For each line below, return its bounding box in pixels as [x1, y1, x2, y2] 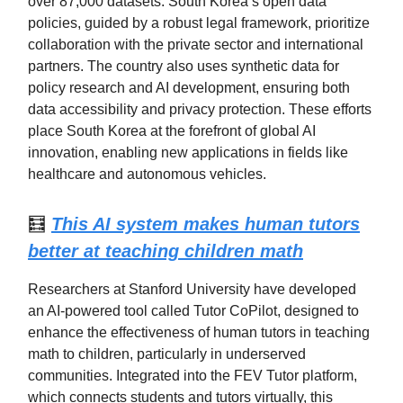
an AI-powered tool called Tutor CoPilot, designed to [28, 303, 359, 319]
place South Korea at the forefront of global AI [28, 123, 316, 139]
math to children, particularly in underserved [28, 346, 306, 363]
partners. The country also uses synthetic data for [28, 58, 339, 75]
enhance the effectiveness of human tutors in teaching [28, 325, 370, 341]
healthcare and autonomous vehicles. [28, 166, 266, 183]
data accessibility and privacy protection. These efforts [28, 102, 372, 118]
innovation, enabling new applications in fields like [28, 145, 348, 161]
